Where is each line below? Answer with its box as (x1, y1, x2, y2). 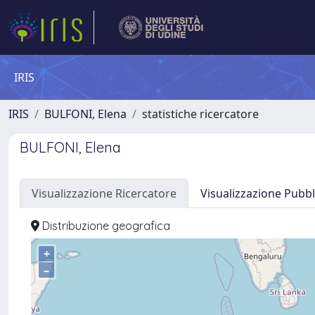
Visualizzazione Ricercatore (32, 186, 176, 201)
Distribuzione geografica (39, 219, 170, 233)
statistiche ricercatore (142, 106, 259, 122)
